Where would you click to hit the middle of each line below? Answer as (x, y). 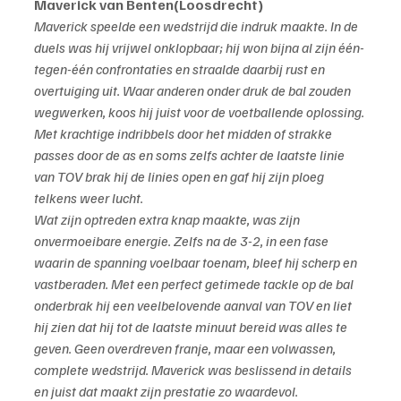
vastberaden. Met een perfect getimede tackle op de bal (195, 284)
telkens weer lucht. (89, 198)
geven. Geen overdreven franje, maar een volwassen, (186, 349)
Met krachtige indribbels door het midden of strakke (184, 134)
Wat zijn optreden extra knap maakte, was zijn (168, 220)
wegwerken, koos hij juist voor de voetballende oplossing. (200, 112)
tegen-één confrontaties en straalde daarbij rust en (181, 69)
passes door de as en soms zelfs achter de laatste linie (191, 155)
